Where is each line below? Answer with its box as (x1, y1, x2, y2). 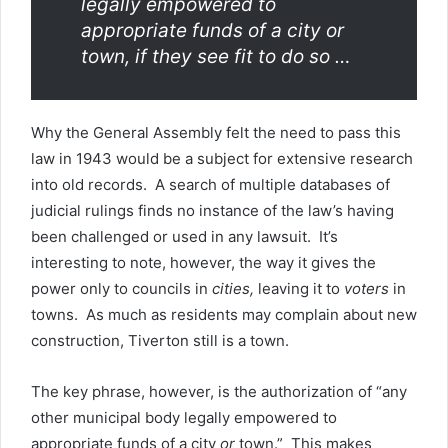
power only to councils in (31, 279, 212, 298)
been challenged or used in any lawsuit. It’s (31, 227, 338, 246)
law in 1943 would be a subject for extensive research (31, 149, 413, 168)
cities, (212, 279, 258, 298)
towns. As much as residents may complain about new (31, 305, 417, 324)
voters (344, 279, 389, 298)
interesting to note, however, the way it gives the (31, 253, 376, 272)
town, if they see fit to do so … (81, 45, 351, 68)
